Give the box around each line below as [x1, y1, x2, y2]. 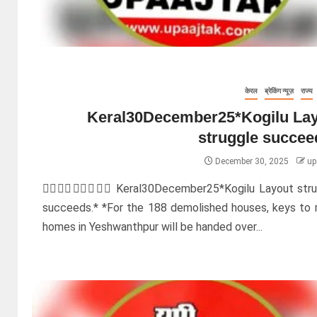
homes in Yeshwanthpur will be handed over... [42, 219, 263, 234]
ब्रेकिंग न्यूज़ [264, 86, 294, 95]
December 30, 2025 [212, 156, 291, 166]
